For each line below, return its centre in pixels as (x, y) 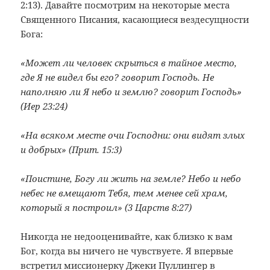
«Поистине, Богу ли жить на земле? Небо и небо (131, 178)
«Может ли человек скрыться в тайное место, (129, 62)
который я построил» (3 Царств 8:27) (106, 207)
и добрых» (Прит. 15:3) (71, 149)
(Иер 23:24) (44, 106)
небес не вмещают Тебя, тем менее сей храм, (124, 193)
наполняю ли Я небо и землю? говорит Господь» (131, 91)
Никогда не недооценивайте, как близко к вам (127, 236)
